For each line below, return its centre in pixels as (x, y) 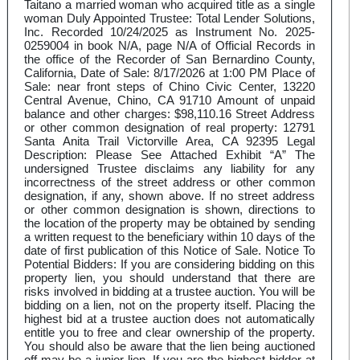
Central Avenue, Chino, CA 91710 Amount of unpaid (170, 100)
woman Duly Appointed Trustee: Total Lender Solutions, (170, 18)
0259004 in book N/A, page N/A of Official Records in (170, 46)
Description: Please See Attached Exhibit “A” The (170, 155)
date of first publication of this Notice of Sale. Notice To (170, 251)
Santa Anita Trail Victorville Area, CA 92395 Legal (170, 141)
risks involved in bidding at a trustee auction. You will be (170, 292)
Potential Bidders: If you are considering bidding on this (170, 264)
